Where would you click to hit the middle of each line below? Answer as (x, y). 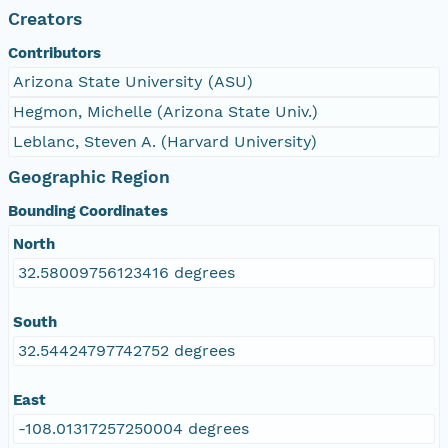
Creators (45, 18)
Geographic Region (89, 176)
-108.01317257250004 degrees (133, 428)
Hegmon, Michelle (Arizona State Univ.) (165, 111)
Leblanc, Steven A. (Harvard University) (165, 141)
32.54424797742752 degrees (126, 350)
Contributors (54, 52)
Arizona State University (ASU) (133, 81)
